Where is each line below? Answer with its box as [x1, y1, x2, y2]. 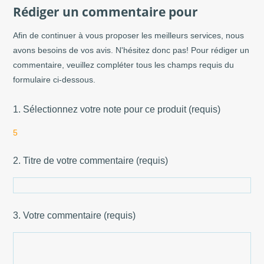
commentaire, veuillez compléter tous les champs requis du [13, 60, 235, 70]
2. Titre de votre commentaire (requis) [13, 154, 169, 166]
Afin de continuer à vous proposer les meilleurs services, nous [13, 30, 245, 40]
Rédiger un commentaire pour [13, 3, 199, 20]
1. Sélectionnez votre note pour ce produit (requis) [13, 104, 221, 115]
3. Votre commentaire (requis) [13, 209, 136, 220]
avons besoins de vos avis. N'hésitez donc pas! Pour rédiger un [13, 45, 250, 55]
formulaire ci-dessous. [13, 74, 96, 84]
